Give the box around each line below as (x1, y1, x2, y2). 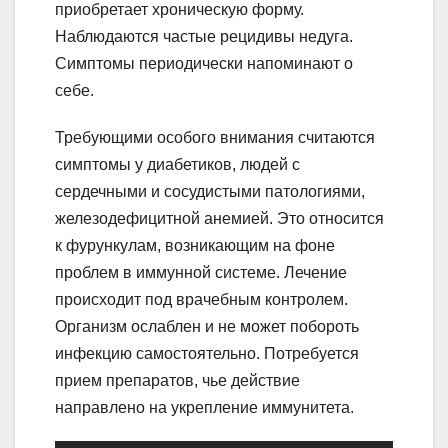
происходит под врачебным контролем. (55, 291, 348, 309)
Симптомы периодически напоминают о (55, 55, 353, 73)
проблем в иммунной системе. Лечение (55, 264, 347, 282)
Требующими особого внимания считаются (55, 129, 375, 147)
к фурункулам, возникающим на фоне (55, 237, 335, 255)
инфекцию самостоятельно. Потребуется (55, 345, 359, 363)
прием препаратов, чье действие (55, 372, 300, 390)
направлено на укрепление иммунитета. (55, 399, 354, 417)
